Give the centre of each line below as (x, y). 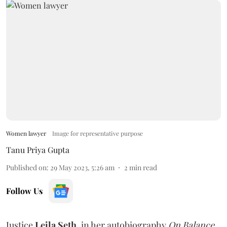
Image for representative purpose (98, 133)
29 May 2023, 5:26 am (82, 167)
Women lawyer (26, 133)
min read (143, 167)
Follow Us (24, 191)
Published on (26, 167)
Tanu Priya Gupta (38, 149)
